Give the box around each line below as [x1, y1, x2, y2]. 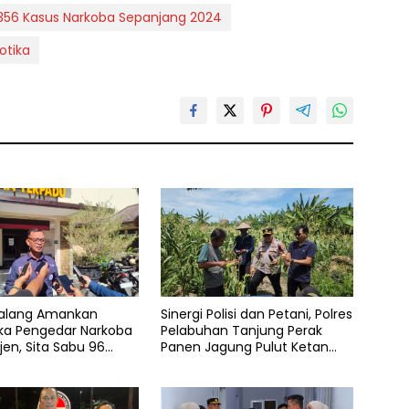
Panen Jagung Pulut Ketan [160, 338, 329, 357]
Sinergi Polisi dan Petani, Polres [160, 305, 352, 324]
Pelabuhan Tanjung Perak [160, 321, 322, 341]
